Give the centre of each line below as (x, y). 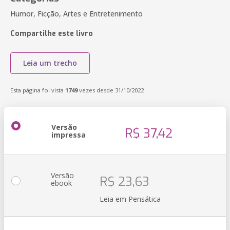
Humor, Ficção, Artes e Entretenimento (76, 14)
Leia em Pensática (130, 199)
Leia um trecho (50, 63)
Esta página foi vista (38, 90)
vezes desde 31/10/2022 (111, 90)
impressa (69, 135)
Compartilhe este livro (52, 34)
